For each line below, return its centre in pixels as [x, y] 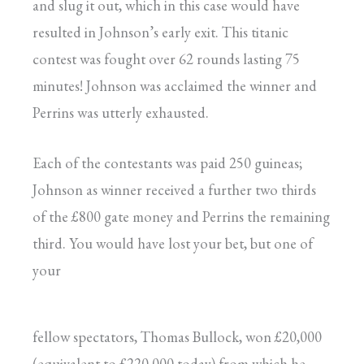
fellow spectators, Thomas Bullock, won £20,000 [177, 337]
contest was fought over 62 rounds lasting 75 [166, 58]
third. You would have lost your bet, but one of [173, 244]
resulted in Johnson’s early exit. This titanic [160, 32]
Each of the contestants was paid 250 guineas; [167, 163]
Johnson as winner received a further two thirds [174, 190]
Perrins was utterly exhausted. [121, 112]
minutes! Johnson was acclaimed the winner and [175, 85]
